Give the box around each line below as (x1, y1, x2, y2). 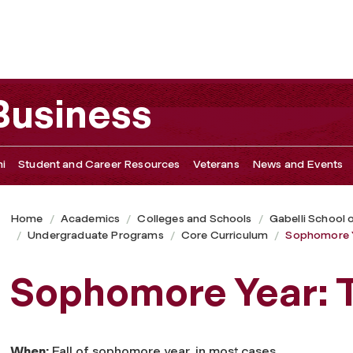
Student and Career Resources (18, 157, 180, 171)
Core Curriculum (180, 228, 269, 242)
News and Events (251, 157, 344, 171)
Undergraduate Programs (28, 228, 164, 242)
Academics (60, 211, 121, 225)
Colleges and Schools (137, 211, 252, 225)
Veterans (192, 157, 240, 171)
